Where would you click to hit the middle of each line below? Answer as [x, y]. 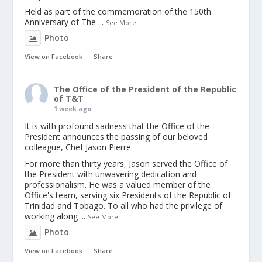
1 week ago [73, 109]
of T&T [69, 99]
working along [51, 216]
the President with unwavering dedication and [111, 174]
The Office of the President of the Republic [145, 89]
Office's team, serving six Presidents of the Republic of [128, 195]
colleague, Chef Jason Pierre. [79, 147]
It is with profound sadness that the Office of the [117, 126]
